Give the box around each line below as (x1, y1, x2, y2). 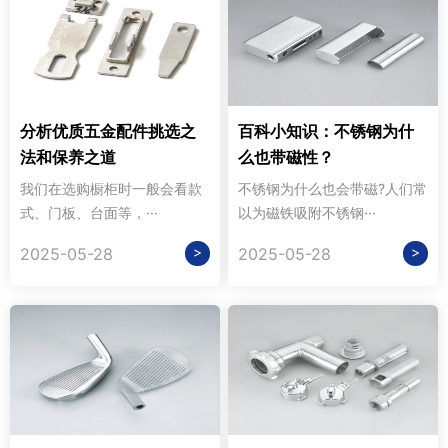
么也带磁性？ (238, 147, 335, 168)
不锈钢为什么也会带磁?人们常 (238, 180, 428, 198)
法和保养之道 (20, 147, 116, 168)
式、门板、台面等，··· (20, 204, 158, 222)
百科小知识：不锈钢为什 (238, 121, 415, 142)
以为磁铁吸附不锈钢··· (238, 204, 377, 222)
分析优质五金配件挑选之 (20, 121, 196, 142)
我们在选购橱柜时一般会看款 (20, 180, 202, 198)
